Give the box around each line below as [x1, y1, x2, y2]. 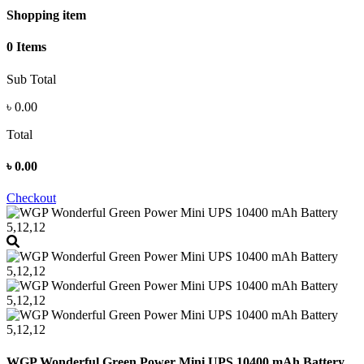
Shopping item [6, 8, 86, 23]
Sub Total [6, 71, 56, 86]
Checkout [6, 191, 56, 206]
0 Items [6, 40, 46, 54]
